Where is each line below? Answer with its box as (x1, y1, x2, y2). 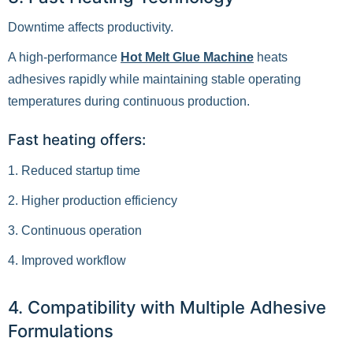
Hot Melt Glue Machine (121, 50, 254, 64)
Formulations (8, 321, 113, 341)
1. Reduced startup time (8, 164, 140, 177)
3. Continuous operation (8, 224, 142, 237)
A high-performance (8, 50, 121, 64)
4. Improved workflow (8, 254, 126, 267)
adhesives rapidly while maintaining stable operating (8, 72, 301, 86)
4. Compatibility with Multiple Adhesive (8, 297, 326, 318)
